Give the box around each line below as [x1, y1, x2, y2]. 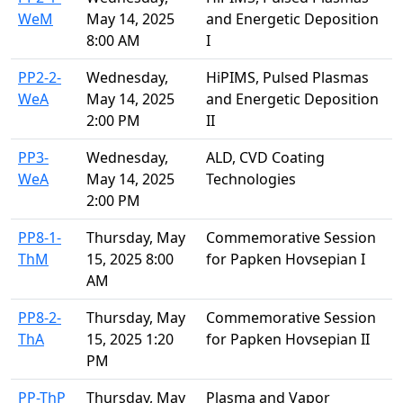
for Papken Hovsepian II [206, 329, 370, 349]
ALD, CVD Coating [206, 148, 325, 167]
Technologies [206, 169, 296, 189]
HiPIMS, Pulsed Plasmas [206, 67, 369, 87]
